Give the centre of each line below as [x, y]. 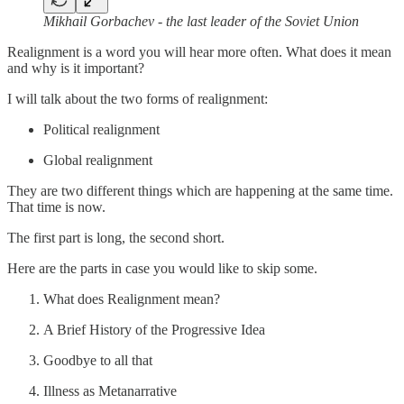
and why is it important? [76, 68]
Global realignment [98, 160]
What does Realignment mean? [132, 298]
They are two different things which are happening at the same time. [200, 190]
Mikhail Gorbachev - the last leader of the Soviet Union [201, 21]
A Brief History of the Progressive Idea [154, 329]
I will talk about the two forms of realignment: [138, 98]
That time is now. [56, 207]
